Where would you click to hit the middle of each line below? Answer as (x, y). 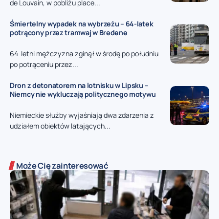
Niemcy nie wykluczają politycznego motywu (83, 94)
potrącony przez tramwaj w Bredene (69, 32)
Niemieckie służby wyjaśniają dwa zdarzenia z (82, 115)
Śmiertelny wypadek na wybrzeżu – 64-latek (82, 23)
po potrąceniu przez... (44, 65)
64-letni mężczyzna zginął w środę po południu (84, 54)
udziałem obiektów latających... (60, 126)
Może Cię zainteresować (62, 166)
